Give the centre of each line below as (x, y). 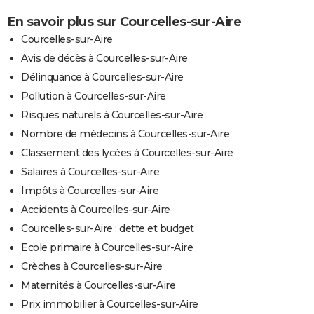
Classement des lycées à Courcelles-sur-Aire (127, 152)
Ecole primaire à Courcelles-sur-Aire (107, 247)
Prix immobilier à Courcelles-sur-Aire (110, 304)
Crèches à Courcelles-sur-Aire (92, 266)
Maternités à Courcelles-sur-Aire (98, 285)
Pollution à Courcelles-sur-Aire (94, 96)
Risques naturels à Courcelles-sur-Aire (112, 115)
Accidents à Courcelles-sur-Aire (96, 209)
